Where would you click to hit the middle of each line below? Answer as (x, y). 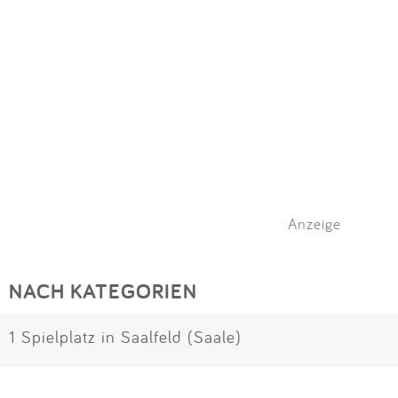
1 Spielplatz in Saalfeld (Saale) (125, 337)
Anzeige (314, 224)
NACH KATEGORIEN (103, 291)
